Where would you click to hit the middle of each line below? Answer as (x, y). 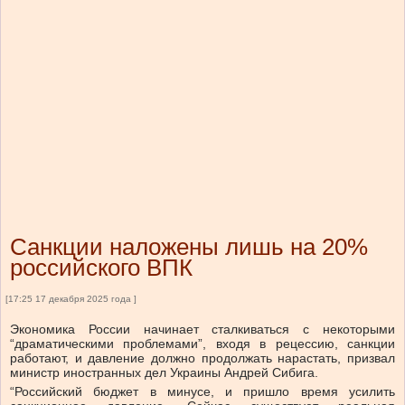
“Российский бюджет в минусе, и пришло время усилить (202, 392)
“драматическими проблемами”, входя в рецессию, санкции (202, 344)
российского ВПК (101, 268)
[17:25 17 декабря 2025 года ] (71, 299)
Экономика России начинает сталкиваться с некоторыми (202, 330)
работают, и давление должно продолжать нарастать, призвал (202, 358)
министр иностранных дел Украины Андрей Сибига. (164, 373)
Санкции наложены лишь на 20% (189, 247)
